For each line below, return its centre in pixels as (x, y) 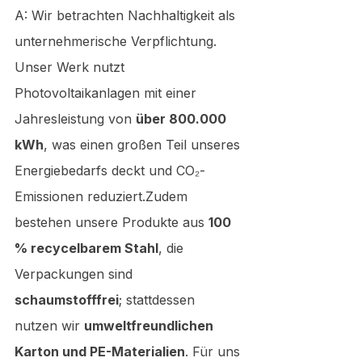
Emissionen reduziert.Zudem (103, 196)
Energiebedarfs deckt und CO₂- (110, 170)
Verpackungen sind (76, 274)
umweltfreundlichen (150, 325)
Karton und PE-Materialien (100, 351)
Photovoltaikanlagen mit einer (107, 93)
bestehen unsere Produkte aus (112, 222)
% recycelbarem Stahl (86, 248)
